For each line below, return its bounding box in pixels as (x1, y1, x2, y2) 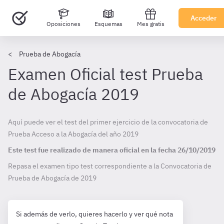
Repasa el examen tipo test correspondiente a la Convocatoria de (8, 161, 211, 170)
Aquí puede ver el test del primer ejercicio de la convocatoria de (8, 117, 208, 126)
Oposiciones (46, 20, 80, 27)
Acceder (190, 13, 217, 22)
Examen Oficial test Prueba (8, 63, 203, 84)
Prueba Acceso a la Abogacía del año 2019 (8, 129, 138, 138)
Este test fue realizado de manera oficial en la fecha (8, 145, 177, 154)
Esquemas (94, 20, 122, 27)
